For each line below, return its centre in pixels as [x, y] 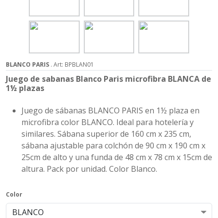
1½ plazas [25, 88]
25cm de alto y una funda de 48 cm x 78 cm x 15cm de [117, 157]
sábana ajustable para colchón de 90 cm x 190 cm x [113, 145]
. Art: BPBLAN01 [72, 64]
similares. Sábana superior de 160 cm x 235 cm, [106, 134]
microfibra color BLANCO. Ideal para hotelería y [108, 122]
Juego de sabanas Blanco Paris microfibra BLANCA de [109, 79]
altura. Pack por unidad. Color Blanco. [89, 169]
